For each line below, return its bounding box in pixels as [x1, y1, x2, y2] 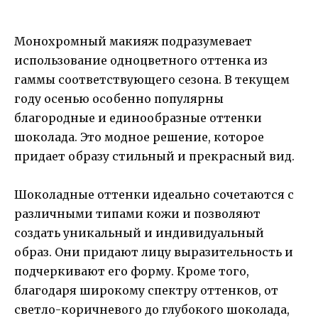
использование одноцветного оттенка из [14, 53, 268, 67]
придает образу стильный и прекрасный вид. [14, 148, 295, 163]
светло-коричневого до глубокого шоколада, [14, 302, 290, 317]
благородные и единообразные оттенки [14, 110, 262, 125]
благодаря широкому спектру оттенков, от [14, 283, 278, 297]
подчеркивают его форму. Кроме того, [14, 263, 249, 278]
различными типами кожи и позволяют [14, 206, 261, 221]
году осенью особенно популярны [14, 91, 224, 106]
